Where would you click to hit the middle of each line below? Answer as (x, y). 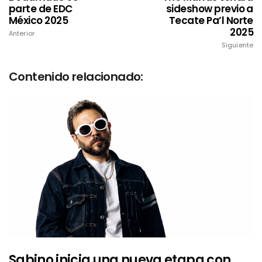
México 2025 (39, 21)
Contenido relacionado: (76, 77)
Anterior (22, 34)
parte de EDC (41, 9)
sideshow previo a (209, 9)
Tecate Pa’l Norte (211, 21)
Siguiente (237, 45)
